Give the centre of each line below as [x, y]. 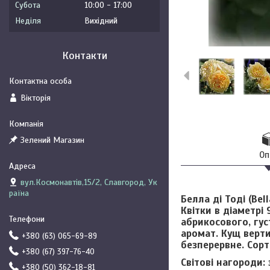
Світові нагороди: [223, 262]
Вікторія [36, 98]
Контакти [84, 55]
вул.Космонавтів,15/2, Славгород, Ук [89, 182]
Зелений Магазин [52, 140]
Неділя [28, 21]
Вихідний [101, 21]
